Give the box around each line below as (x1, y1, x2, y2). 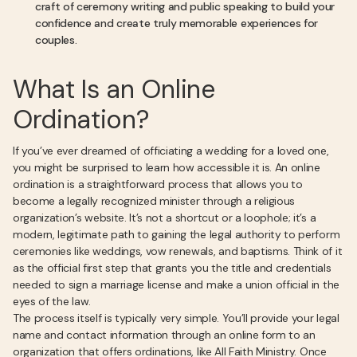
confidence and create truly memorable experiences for (35, 16, 319, 30)
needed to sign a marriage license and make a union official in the (13, 277, 339, 292)
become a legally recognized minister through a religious (13, 194, 296, 208)
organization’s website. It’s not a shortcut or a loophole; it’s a (13, 210, 316, 225)
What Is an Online (13, 73, 215, 106)
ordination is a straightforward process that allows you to (13, 177, 303, 191)
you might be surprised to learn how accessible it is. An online (13, 160, 320, 175)
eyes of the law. (13, 294, 91, 308)
